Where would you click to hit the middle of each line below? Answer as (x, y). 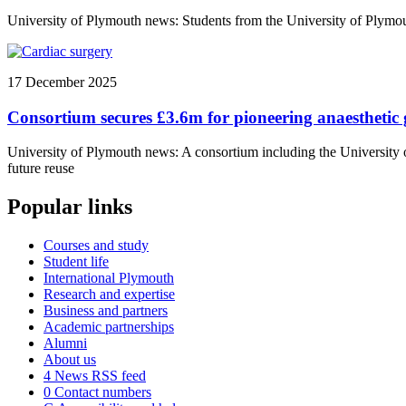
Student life (76, 262)
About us (70, 360)
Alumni (65, 343)
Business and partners (106, 311)
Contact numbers (101, 392)
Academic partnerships (109, 327)
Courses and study (96, 246)
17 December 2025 (62, 82)
